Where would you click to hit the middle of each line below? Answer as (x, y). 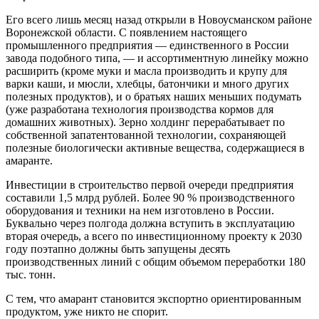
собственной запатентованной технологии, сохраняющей (146, 135)
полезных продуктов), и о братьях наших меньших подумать (153, 96)
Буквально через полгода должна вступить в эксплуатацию (150, 223)
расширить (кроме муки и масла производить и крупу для (146, 70)
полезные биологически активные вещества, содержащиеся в (155, 147)
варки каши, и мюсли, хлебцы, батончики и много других (147, 83)
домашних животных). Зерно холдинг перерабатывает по (145, 122)
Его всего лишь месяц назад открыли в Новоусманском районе (159, 19)
